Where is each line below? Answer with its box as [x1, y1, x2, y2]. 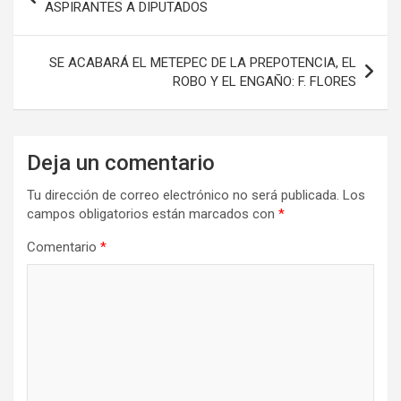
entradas [13, 18, 104, 45]
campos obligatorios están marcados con [27, 205, 278, 222]
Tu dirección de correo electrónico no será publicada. [27, 186, 339, 203]
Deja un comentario [27, 149, 215, 175]
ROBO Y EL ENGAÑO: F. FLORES [173, 73, 356, 90]
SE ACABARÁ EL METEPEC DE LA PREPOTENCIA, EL [49, 54, 356, 71]
